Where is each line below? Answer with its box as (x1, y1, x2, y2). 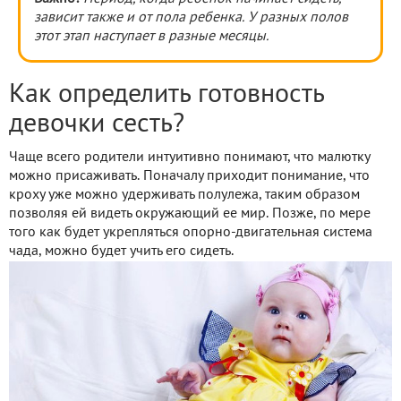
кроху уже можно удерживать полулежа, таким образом (9, 188, 360, 201)
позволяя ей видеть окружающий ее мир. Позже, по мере (9, 207, 371, 220)
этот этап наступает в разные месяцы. (34, 30, 269, 43)
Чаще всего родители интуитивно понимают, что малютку (9, 150, 370, 164)
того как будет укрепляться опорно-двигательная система (9, 226, 372, 239)
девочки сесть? (9, 112, 184, 137)
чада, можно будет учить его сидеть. (9, 244, 234, 258)
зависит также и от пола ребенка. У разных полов (34, 11, 348, 24)
